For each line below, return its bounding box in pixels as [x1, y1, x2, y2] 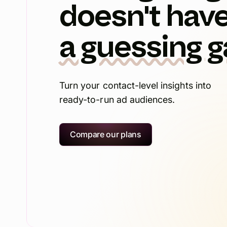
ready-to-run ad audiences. [59, 94, 175, 105]
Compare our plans [70, 129, 141, 140]
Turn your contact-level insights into [59, 80, 211, 91]
